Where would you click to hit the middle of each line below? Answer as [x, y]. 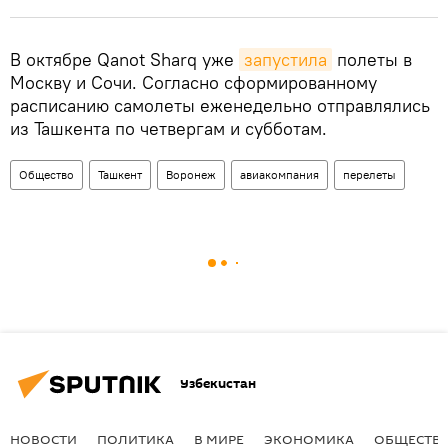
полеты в [372, 59]
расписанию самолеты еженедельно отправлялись [220, 105]
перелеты [369, 174]
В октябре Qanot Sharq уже [124, 59]
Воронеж [191, 174]
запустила [285, 59]
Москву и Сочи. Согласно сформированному [193, 82]
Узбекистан [218, 384]
